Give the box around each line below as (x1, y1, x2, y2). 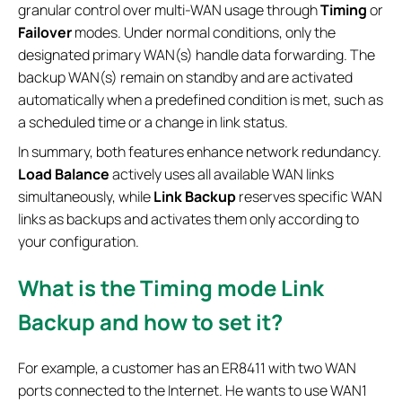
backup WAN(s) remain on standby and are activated (18, 66, 353, 87)
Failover (18, 22, 72, 42)
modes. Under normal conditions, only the (72, 22, 336, 42)
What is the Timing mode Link (18, 272, 324, 302)
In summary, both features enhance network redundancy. (18, 141, 381, 162)
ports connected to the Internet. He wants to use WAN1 (18, 380, 367, 400)
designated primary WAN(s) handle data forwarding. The (18, 44, 375, 65)
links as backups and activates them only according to (18, 208, 359, 229)
